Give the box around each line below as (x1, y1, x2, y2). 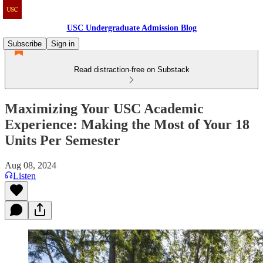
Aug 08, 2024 (5, 160, 56, 170)
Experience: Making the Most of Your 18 (5, 116, 249, 132)
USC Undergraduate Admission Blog (66, 23, 197, 32)
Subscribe (8, 39, 42, 48)
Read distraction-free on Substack (73, 65, 190, 74)
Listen (13, 170, 36, 181)
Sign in (51, 39, 75, 48)
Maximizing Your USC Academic (5, 100, 204, 116)
